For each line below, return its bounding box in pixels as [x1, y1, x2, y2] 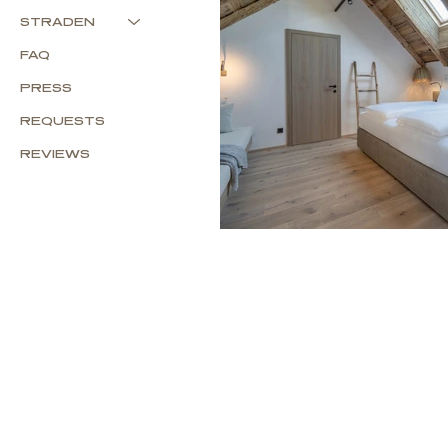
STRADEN [20, 14, 96, 30]
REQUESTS [20, 113, 106, 129]
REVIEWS [20, 146, 91, 162]
